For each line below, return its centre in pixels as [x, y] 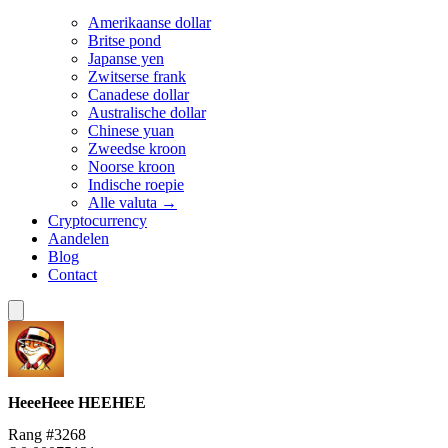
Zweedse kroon [137, 148]
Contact [72, 274]
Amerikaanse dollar [149, 22]
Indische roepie [136, 184]
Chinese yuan [131, 130]
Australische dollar [147, 112]
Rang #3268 [47, 434]
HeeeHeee [43, 403]
